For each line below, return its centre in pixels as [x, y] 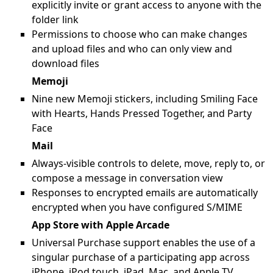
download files [66, 63]
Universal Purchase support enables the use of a [144, 243]
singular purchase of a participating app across [141, 257]
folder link [55, 19]
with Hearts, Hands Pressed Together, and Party [142, 113]
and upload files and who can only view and [132, 49]
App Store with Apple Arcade [101, 225]
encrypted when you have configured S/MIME [137, 207]
